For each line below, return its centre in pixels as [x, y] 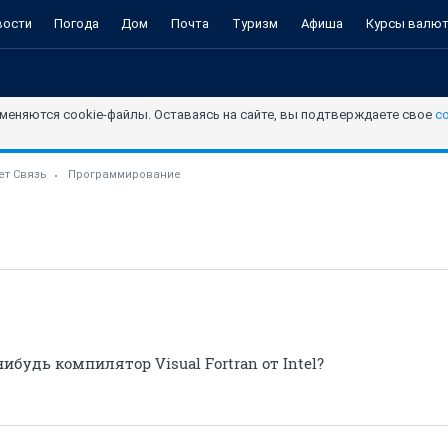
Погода [76, 23]
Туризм [254, 23]
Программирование [124, 174]
